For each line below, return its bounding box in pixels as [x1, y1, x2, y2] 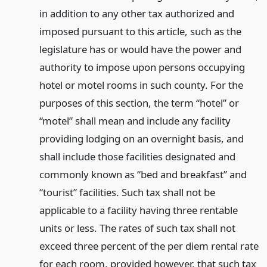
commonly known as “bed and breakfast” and [39, 167, 247, 181]
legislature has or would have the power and [39, 42, 241, 56]
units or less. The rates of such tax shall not [39, 221, 235, 235]
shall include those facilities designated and [39, 150, 235, 163]
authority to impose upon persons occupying [39, 60, 245, 74]
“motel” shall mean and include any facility [39, 114, 231, 128]
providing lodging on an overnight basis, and [39, 132, 244, 145]
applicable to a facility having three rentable [39, 203, 238, 217]
